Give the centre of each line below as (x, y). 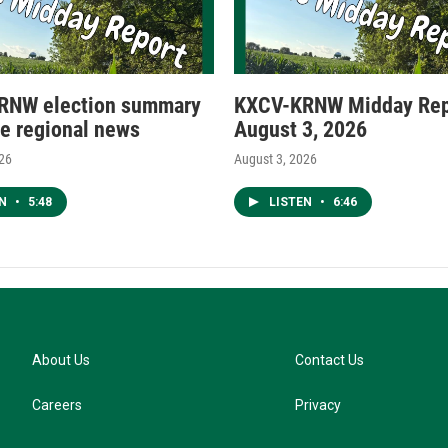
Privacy (318, 404)
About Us (61, 359)
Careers (57, 404)
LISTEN (292, 201)
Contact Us (330, 359)
